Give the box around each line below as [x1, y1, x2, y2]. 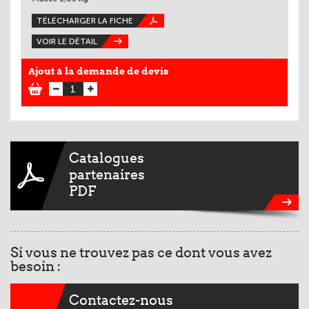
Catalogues [69, 150, 144, 167]
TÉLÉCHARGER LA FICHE [37, 16, 133, 26]
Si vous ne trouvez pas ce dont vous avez [10, 244, 272, 261]
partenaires [69, 166, 145, 183]
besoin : [10, 258, 61, 275]
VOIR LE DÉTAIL [37, 37, 97, 47]
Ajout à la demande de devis [28, 66, 169, 77]
